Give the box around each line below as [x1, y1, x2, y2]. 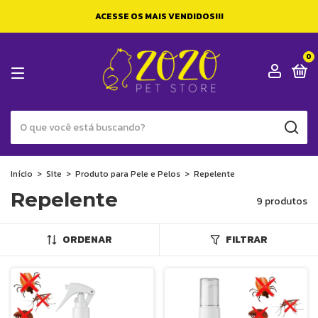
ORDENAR [62, 232, 112, 247]
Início [11, 168, 33, 180]
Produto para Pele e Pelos [75, 168, 180, 180]
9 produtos [256, 194, 307, 209]
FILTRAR [225, 232, 268, 247]
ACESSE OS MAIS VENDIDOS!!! [94, 10, 224, 23]
